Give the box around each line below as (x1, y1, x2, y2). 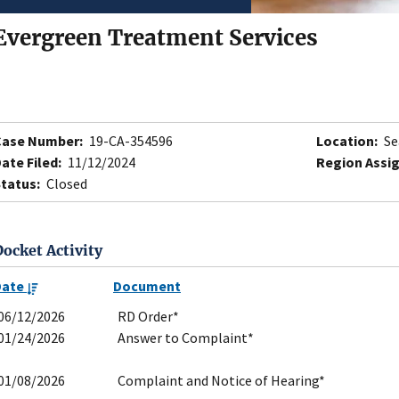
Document (113, 277, 181, 296)
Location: (316, 132, 378, 151)
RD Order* (118, 307, 179, 326)
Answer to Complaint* (118, 329, 254, 347)
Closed (44, 175, 87, 193)
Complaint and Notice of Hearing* (118, 371, 325, 390)
